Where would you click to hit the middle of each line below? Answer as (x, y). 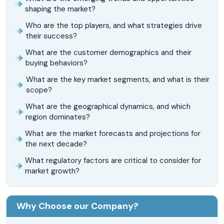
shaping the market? (60, 9)
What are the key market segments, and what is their (118, 79)
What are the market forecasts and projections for (113, 133)
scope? (39, 90)
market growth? (52, 171)
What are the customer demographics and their (108, 52)
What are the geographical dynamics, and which (108, 106)
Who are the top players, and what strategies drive (113, 25)
